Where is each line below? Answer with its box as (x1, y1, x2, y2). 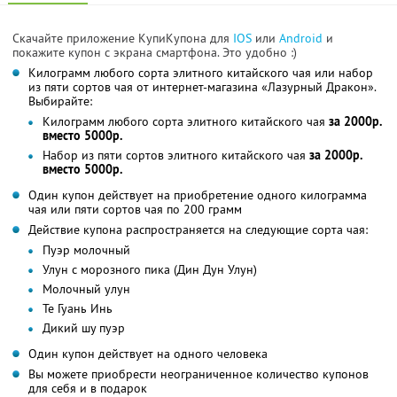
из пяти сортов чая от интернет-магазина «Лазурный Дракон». (28, 78, 376, 95)
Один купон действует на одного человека (28, 345, 268, 362)
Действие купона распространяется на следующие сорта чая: (28, 221, 368, 237)
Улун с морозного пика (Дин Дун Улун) (43, 261, 257, 277)
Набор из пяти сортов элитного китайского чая (43, 146, 309, 163)
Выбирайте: (28, 92, 92, 109)
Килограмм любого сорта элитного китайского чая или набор (28, 64, 373, 81)
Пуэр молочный (43, 241, 130, 258)
